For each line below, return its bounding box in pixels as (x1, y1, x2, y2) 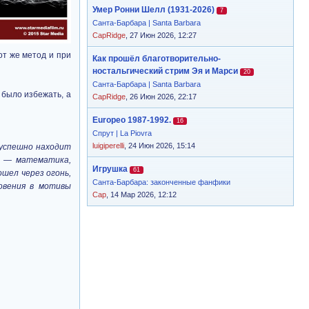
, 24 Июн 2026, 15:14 (124, 141, 195, 150)
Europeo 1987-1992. (92, 115, 171, 125)
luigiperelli (92, 141, 124, 150)
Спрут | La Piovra (92, 129, 152, 137)
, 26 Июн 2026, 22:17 (126, 92, 197, 101)
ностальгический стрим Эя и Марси (92, 66, 238, 76)
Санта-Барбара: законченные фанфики (92, 178, 230, 186)
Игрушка (92, 164, 128, 174)
